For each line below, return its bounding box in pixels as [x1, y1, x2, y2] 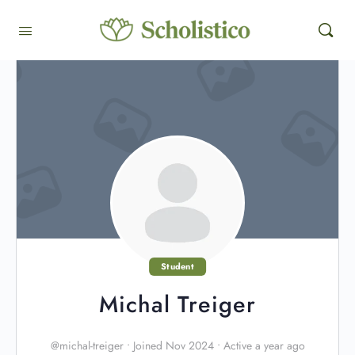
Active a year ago [219, 338, 305, 353]
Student [161, 260, 194, 273]
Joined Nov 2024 [129, 338, 217, 353]
